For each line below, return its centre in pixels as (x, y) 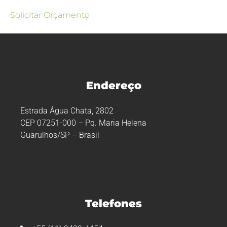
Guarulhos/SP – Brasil (60, 135)
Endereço (113, 85)
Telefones (113, 203)
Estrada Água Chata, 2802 (67, 110)
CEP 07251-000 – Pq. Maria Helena (83, 123)
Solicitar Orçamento (50, 15)
